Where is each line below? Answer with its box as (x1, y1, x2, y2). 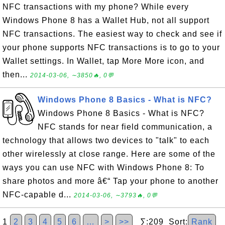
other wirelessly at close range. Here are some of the (3, 150, 215, 158)
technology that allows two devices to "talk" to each (3, 136, 209, 145)
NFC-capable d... (3, 190, 74, 199)
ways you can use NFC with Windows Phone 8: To (3, 163, 204, 172)
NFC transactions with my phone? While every (3, 3, 189, 11)
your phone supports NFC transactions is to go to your (3, 43, 220, 52)
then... (3, 70, 30, 79)
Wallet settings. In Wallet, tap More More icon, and (3, 57, 204, 65)
